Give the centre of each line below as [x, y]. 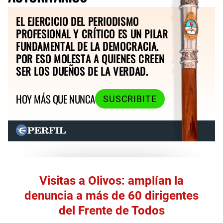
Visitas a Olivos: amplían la [111, 180]
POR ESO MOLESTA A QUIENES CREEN [90, 58]
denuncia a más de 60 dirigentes [111, 195]
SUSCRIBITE [130, 99]
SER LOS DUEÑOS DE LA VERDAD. [82, 71]
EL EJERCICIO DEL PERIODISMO [77, 21]
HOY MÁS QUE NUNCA [56, 99]
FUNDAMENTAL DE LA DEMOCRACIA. [88, 46]
